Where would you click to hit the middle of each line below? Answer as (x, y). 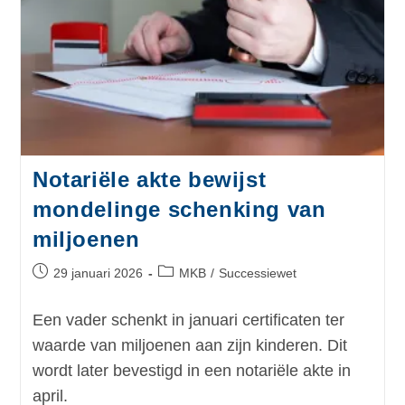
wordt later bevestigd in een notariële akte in (191, 371)
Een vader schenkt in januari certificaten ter (188, 320)
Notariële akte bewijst (149, 180)
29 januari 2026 (98, 273)
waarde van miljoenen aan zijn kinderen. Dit (189, 346)
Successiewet (257, 273)
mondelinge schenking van (179, 210)
